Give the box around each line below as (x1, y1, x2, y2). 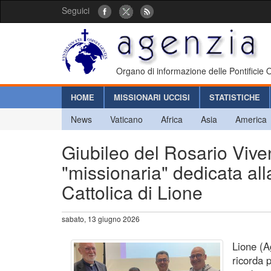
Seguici (62, 4, 90, 16)
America (235, 113, 267, 125)
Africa (161, 113, 183, 125)
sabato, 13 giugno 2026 (62, 213, 140, 224)
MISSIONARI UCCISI (114, 91, 190, 103)
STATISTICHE (209, 91, 260, 103)
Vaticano (110, 113, 143, 125)
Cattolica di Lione (62, 178, 203, 205)
